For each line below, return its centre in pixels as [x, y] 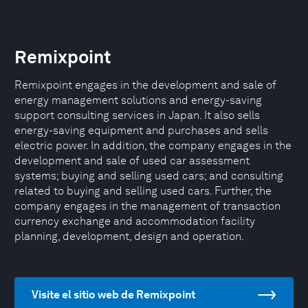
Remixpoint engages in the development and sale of [145, 85]
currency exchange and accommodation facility [135, 221]
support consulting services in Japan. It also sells [137, 115]
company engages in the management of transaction [147, 206]
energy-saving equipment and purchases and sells [141, 130]
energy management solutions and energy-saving [138, 100]
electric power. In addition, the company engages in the [153, 145]
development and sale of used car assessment [132, 161]
